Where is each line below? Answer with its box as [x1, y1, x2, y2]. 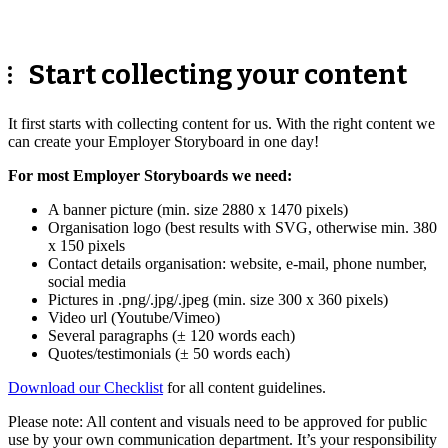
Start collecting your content [28, 58, 407, 91]
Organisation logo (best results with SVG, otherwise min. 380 [48, 219, 437, 237]
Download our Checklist [8, 379, 163, 397]
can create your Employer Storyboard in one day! [8, 133, 319, 151]
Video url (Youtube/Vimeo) [48, 309, 220, 327]
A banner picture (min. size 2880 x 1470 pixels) [48, 201, 348, 219]
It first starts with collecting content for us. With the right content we [8, 115, 435, 133]
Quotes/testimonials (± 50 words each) [48, 345, 290, 363]
